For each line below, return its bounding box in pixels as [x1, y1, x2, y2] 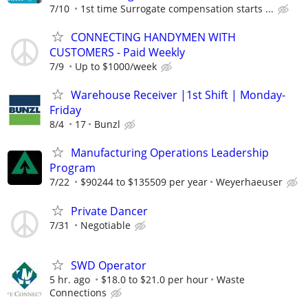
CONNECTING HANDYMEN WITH [71, 30, 236, 45]
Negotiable [80, 218, 131, 232]
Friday [49, 102, 81, 118]
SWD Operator [71, 257, 146, 273]
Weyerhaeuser [216, 175, 283, 189]
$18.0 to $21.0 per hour [101, 272, 208, 286]
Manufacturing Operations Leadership [71, 145, 269, 161]
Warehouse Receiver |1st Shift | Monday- [71, 87, 285, 103]
